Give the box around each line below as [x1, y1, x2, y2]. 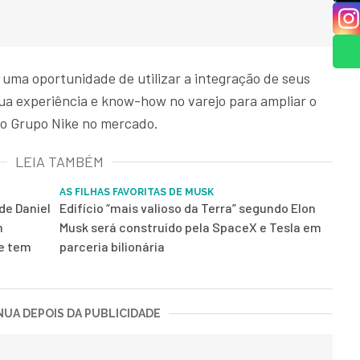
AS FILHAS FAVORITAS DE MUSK [59, 186, 214, 198]
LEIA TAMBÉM [15, 153, 104, 171]
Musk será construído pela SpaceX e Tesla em [59, 219, 321, 235]
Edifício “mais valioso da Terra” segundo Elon [59, 200, 316, 216]
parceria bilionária [59, 239, 165, 255]
